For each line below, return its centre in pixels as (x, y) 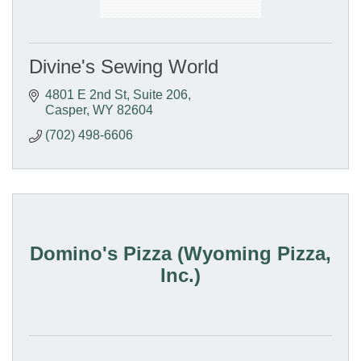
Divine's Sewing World (124, 67)
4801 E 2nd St (86, 95)
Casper (66, 110)
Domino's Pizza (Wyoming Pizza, (180, 253)
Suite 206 (160, 95)
